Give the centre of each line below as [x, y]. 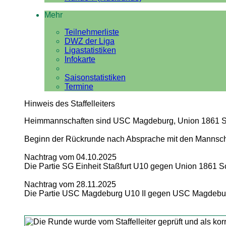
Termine [79, 87]
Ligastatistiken [90, 50]
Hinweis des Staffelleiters [69, 104]
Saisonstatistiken [95, 77]
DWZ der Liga [89, 41]
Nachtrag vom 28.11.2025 [70, 184]
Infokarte [80, 59]
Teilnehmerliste [92, 32]
